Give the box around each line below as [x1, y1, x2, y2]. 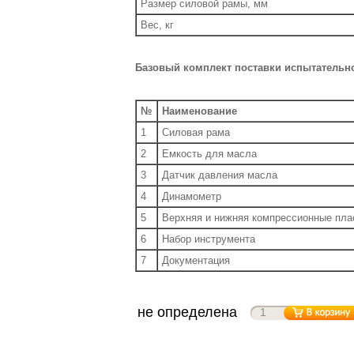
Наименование [162, 104, 237, 117]
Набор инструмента [162, 232, 255, 245]
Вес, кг [141, 19, 174, 31]
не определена [137, 303, 237, 320]
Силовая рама [162, 126, 230, 138]
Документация [162, 254, 230, 266]
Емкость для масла [162, 147, 257, 160]
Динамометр [162, 190, 221, 202]
